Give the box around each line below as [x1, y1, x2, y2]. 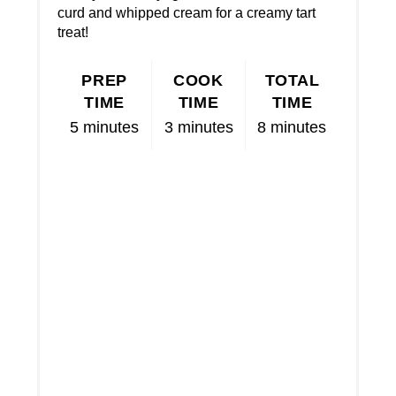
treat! [57, 25, 89, 41]
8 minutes [257, 118, 327, 137]
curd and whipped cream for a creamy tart [57, 5, 316, 21]
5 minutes [70, 118, 140, 137]
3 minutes [164, 118, 233, 137]
